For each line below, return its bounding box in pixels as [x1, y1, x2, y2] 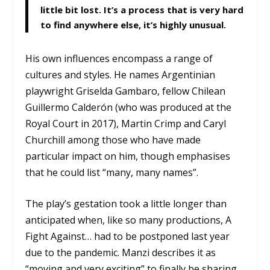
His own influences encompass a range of [25, 51, 213, 65]
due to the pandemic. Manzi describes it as [25, 246, 216, 260]
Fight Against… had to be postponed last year [25, 230, 230, 243]
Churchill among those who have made [25, 133, 201, 146]
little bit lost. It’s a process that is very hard [40, 3, 244, 16]
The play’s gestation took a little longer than [25, 197, 227, 211]
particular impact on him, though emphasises [25, 149, 231, 163]
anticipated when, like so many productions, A [25, 213, 232, 227]
